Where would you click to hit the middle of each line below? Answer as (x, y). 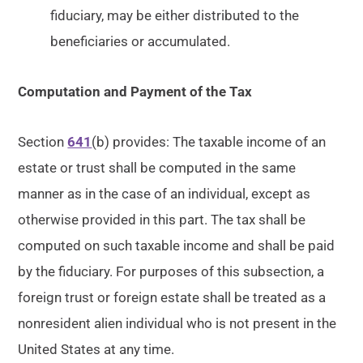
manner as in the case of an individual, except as (164, 194)
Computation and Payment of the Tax (135, 92)
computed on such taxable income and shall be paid (177, 246)
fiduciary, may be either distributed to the (175, 15)
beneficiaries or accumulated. (141, 41)
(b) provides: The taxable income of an (209, 142)
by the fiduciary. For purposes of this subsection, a (171, 271)
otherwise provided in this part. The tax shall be (162, 220)
